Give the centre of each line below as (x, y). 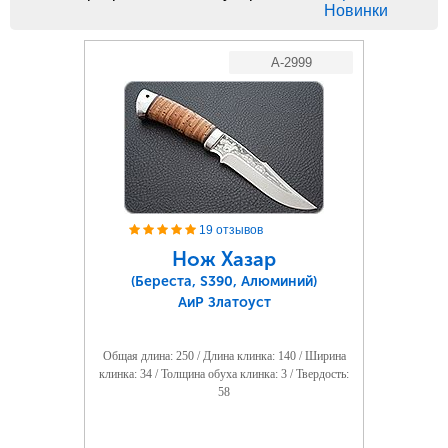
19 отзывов (231, 230)
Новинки (356, 10)
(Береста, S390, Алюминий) (224, 281)
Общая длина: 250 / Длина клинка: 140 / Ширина (224, 356)
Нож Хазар (224, 259)
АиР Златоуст (224, 302)
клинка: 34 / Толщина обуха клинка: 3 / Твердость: (224, 374)
